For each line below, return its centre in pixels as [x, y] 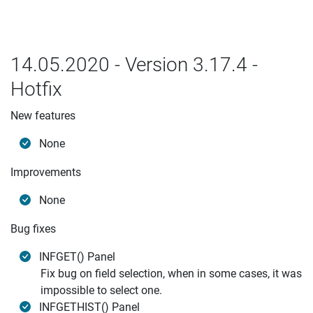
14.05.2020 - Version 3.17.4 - [134, 65]
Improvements [46, 172]
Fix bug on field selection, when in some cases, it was [171, 274]
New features [43, 116]
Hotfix [36, 89]
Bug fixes [33, 229]
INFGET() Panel [77, 257]
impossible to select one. [101, 290]
